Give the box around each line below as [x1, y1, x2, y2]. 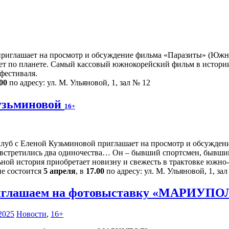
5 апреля [43, 166, 76, 175]
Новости [16, 210, 47, 219]
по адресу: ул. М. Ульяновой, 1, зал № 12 [7, 78, 150, 87]
